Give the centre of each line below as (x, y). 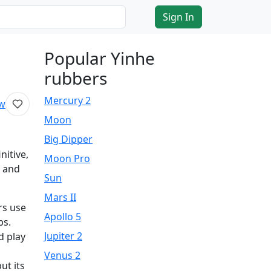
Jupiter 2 (63, 236)
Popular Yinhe (100, 58)
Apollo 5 (63, 217)
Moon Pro (67, 158)
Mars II (60, 197)
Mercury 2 (67, 100)
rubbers (76, 78)
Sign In (178, 17)
